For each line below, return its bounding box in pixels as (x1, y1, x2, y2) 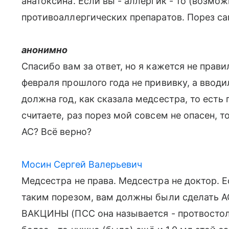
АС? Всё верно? (21, 126, 91, 137)
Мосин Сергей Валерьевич (21, 159, 143, 170)
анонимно (21, 44, 68, 55)
